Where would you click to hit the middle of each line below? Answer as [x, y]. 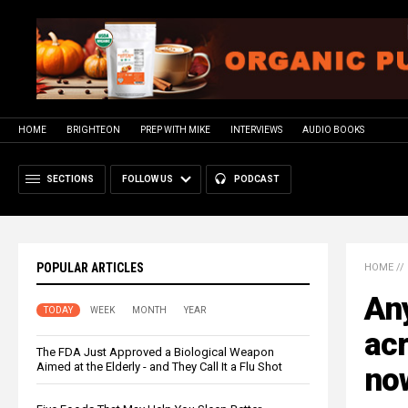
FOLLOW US [148, 178]
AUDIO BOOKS [333, 129]
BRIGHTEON [93, 129]
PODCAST [257, 178]
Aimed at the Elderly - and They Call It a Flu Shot [159, 366]
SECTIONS [70, 178]
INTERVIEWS [256, 129]
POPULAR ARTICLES [90, 267]
